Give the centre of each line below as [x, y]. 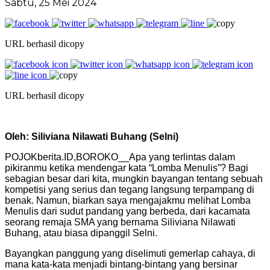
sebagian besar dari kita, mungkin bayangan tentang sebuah [134, 178]
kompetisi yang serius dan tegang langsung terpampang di [130, 189]
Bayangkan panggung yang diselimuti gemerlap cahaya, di [130, 253]
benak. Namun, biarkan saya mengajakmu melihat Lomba [128, 200]
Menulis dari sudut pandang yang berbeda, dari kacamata [127, 211]
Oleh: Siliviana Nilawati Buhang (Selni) [92, 136]
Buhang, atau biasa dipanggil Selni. [81, 233]
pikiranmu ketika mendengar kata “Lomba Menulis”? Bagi [127, 168]
